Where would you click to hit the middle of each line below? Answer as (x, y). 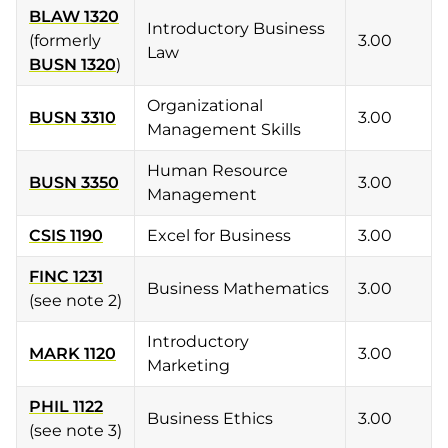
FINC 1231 (66, 276)
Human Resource (217, 170)
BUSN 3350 (74, 182)
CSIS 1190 (66, 235)
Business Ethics (212, 418)
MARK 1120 (72, 353)
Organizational (205, 105)
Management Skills (224, 129)
